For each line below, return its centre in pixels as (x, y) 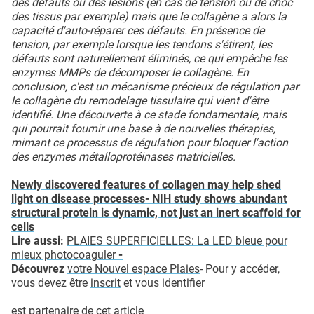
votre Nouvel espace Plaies (134, 268)
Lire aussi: (39, 240)
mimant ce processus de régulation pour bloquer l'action (150, 142)
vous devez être (51, 282)
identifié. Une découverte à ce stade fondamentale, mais (149, 114)
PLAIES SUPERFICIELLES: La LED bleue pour (177, 240)
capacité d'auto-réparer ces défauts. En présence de (138, 30)
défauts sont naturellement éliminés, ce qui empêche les (149, 58)
